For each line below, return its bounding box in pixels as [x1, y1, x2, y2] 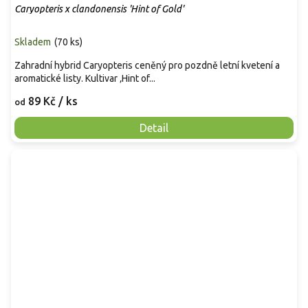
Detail [140, 121, 168, 134]
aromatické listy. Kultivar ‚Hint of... [14, 72, 155, 84]
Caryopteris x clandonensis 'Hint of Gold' [14, 3, 184, 14]
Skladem [14, 36, 51, 47]
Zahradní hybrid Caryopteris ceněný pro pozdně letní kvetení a [14, 59, 280, 71]
